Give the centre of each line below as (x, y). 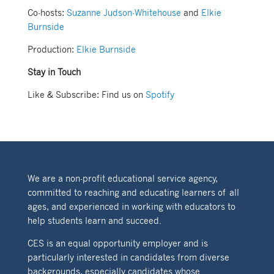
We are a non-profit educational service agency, (122, 178)
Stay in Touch (54, 72)
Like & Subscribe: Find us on (86, 94)
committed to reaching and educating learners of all (133, 192)
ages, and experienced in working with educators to (131, 206)
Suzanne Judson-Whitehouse (124, 13)
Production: (52, 49)
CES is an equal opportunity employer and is (117, 243)
